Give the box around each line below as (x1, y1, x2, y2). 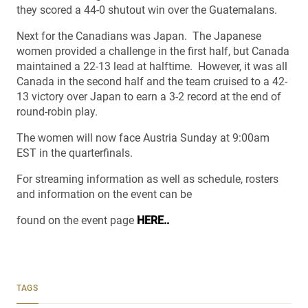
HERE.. (137, 214, 169, 227)
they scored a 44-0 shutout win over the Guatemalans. (16, 3, 277, 16)
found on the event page (16, 214, 137, 227)
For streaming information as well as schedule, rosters (16, 173, 278, 186)
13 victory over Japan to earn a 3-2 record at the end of (16, 90, 281, 103)
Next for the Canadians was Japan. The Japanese (16, 30, 261, 43)
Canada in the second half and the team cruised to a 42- (16, 75, 287, 88)
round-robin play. (16, 105, 98, 118)
